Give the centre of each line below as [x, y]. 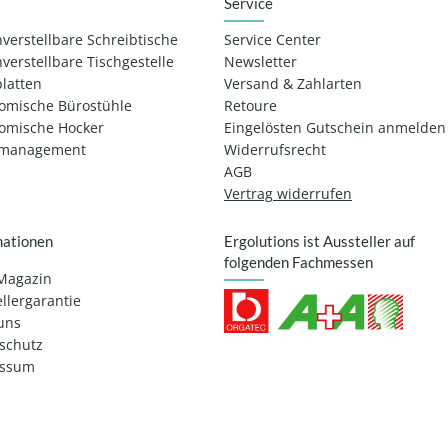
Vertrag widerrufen [288, 194]
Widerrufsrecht [275, 150]
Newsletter [260, 62]
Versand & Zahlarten [293, 84]
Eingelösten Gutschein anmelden [335, 128]
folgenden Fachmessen [298, 262]
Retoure [250, 106]
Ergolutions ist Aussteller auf [319, 241]
